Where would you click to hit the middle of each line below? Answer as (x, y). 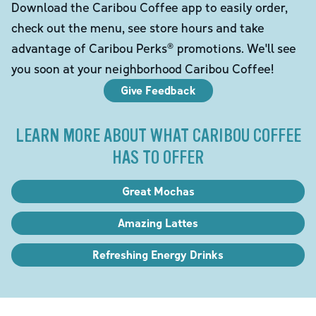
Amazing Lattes (158, 223)
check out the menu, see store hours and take (138, 27)
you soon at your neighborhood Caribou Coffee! (142, 68)
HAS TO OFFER (158, 157)
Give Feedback (158, 90)
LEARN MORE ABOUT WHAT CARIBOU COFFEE (158, 135)
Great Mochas (158, 191)
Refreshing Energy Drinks (158, 254)
